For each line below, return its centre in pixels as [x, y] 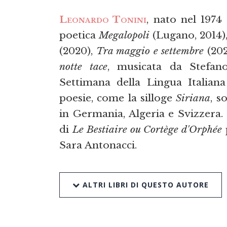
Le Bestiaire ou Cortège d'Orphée [147, 129]
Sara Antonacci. [98, 145]
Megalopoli [124, 35]
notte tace [83, 66]
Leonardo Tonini [103, 19]
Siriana [193, 98]
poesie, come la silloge [118, 98]
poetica [79, 35]
